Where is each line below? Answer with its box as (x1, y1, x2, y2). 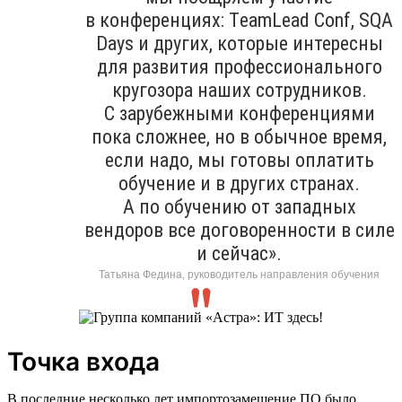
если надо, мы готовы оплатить (104, 148, 374, 171)
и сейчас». (197, 241, 282, 265)
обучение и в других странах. (118, 171, 360, 195)
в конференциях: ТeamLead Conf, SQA (85, 8, 393, 31)
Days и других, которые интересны (95, 31, 383, 55)
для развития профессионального (96, 55, 382, 78)
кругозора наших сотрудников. (111, 78, 367, 101)
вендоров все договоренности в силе (83, 218, 395, 241)
